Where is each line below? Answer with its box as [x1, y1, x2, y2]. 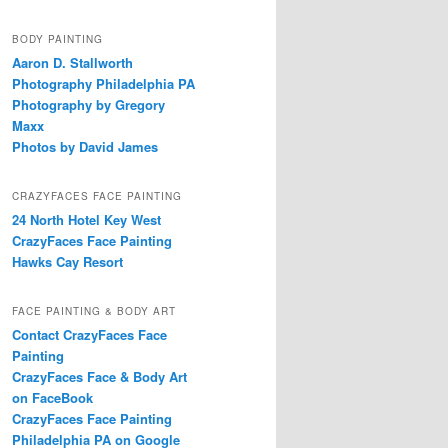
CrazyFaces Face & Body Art [12, 367, 187, 387]
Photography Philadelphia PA [12, 73, 195, 93]
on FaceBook [12, 388, 93, 408]
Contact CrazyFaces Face [12, 325, 167, 345]
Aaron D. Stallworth [12, 52, 133, 72]
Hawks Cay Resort [12, 251, 123, 271]
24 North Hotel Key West [12, 209, 161, 229]
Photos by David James [12, 136, 158, 156]
